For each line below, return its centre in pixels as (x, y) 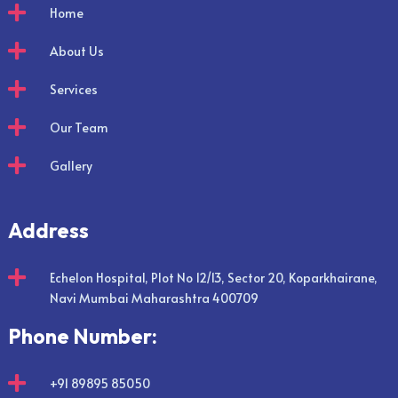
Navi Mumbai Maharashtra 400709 (154, 298)
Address (48, 230)
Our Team (79, 127)
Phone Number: (82, 336)
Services (73, 89)
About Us (76, 51)
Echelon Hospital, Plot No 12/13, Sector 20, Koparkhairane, (213, 277)
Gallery (71, 165)
